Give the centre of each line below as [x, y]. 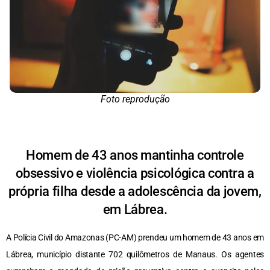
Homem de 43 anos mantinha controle [135, 155]
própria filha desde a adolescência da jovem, [135, 191]
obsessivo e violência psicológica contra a [135, 173]
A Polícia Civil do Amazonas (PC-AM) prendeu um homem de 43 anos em [135, 237]
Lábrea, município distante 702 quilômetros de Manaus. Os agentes [135, 254]
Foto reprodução [135, 99]
